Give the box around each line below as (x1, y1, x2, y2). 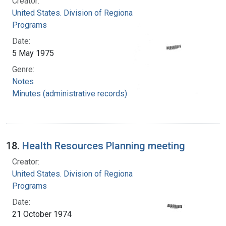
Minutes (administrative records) (12, 88, 127, 98)
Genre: (12, 64, 34, 74)
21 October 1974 (12, 209, 72, 219)
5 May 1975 (12, 48, 54, 58)
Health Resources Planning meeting (22, 139, 185, 152)
